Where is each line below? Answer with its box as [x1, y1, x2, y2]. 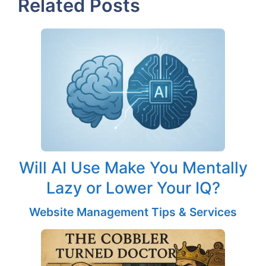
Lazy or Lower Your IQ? [46, 178, 220, 197]
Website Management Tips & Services [29, 204, 237, 219]
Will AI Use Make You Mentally [18, 157, 248, 177]
